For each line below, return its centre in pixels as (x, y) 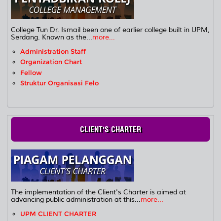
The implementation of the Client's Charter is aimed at (99, 192)
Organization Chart (51, 62)
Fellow (31, 73)
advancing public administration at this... (76, 199)
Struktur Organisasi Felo (60, 83)
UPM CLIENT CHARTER (58, 214)
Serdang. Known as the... (52, 37)
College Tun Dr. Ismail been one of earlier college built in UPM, (110, 30)
